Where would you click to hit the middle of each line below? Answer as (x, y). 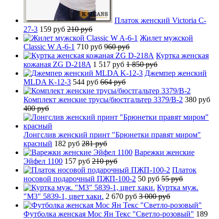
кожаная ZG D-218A (57, 64)
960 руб (117, 46)
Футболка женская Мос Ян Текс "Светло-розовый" (109, 214)
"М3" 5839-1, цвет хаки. (64, 196)
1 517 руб (109, 64)
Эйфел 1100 (43, 161)
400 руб (36, 108)
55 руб (172, 178)
